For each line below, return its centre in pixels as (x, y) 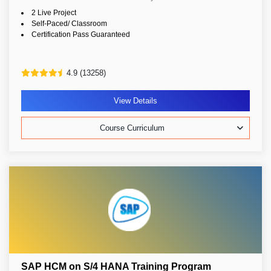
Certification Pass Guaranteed (81, 34)
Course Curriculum (132, 128)
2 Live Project (54, 13)
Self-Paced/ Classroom (69, 24)
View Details (135, 101)
